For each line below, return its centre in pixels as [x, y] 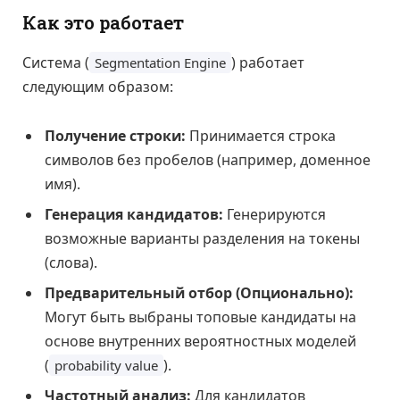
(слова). [71, 263]
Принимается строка [261, 136]
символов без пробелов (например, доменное [208, 160]
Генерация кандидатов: [134, 215]
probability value [106, 366]
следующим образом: [98, 86]
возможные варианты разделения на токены [202, 239]
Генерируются [275, 215]
